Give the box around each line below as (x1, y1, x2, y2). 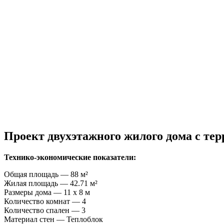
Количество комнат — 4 (4, 196, 86, 205)
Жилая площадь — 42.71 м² (4, 178, 97, 187)
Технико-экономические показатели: (4, 152, 136, 161)
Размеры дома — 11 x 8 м (4, 187, 90, 196)
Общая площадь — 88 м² (4, 169, 88, 178)
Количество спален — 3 (4, 205, 85, 214)
